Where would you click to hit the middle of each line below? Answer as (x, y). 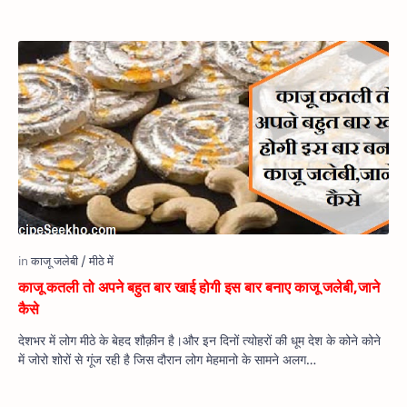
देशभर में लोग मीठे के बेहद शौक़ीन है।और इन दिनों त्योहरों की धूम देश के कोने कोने (199, 341)
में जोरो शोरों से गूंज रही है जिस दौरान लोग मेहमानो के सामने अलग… (167, 360)
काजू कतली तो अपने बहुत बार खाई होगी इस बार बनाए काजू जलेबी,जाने (199, 288)
